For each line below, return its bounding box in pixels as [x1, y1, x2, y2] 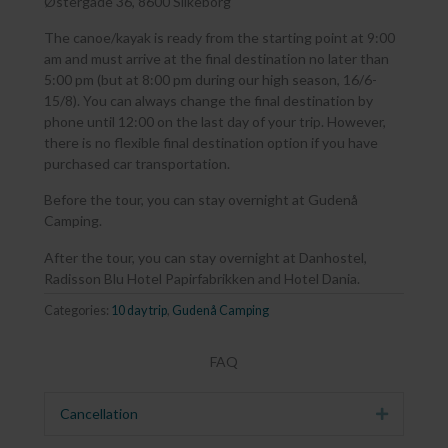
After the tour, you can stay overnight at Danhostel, [44, 248, 367, 266]
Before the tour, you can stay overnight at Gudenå [44, 191, 358, 209]
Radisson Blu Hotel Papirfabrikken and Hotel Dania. [44, 269, 360, 287]
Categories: [44, 303, 111, 319]
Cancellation [60, 405, 138, 423]
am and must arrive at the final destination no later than [44, 50, 389, 68]
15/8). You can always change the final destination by [44, 92, 373, 110]
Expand [387, 406, 434, 421]
